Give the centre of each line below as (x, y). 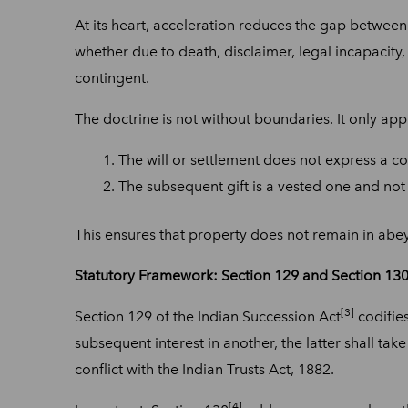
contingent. (112, 77)
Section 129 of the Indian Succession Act (208, 316)
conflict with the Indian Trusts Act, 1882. (204, 369)
